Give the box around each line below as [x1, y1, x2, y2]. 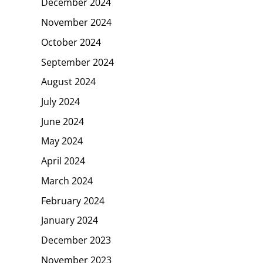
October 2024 [41, 35, 101, 49]
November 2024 [41, 15, 112, 29]
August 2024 [41, 75, 96, 88]
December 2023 [41, 233, 111, 247]
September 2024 [41, 55, 114, 69]
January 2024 [41, 214, 98, 227]
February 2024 [41, 194, 104, 207]
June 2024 [41, 114, 84, 128]
